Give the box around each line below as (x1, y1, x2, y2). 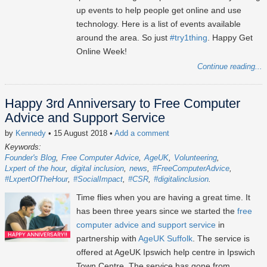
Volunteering (174, 153, 217, 163)
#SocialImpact (73, 175, 123, 184)
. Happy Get (207, 33, 253, 43)
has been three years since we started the (76, 206, 237, 216)
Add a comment (114, 129, 169, 138)
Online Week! (76, 46, 127, 57)
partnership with (76, 234, 138, 244)
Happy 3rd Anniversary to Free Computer (5, 96, 240, 111)
